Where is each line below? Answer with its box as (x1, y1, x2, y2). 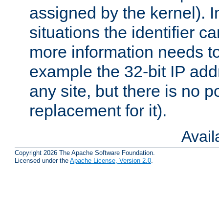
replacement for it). (29, 101, 167, 120)
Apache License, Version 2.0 (70, 157, 151, 165)
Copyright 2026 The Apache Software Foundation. (15, 149, 155, 157)
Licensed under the (15, 157, 70, 165)
